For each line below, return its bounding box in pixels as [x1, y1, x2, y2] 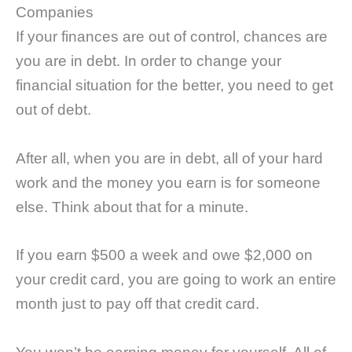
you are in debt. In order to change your [16, 53, 281, 70]
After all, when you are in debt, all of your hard [16, 149, 323, 167]
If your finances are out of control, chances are [16, 28, 328, 46]
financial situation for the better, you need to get [16, 77, 333, 94]
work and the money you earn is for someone [16, 174, 321, 191]
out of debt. [16, 101, 91, 119]
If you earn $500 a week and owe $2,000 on [16, 247, 313, 264]
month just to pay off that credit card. [16, 295, 259, 313]
